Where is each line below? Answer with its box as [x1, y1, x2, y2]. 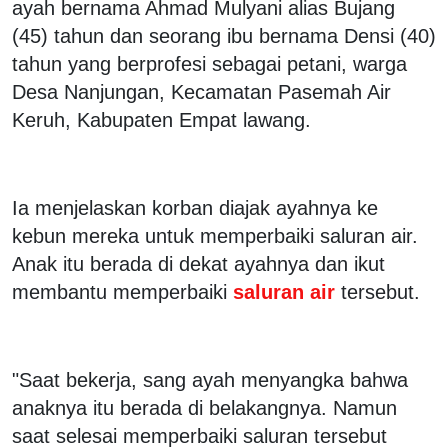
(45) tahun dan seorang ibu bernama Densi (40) [12, 24, 436, 47]
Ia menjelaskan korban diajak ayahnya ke [12, 196, 378, 219]
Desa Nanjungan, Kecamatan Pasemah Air [12, 80, 391, 103]
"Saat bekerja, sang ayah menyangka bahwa [12, 368, 408, 391]
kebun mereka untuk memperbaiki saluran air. [12, 224, 418, 247]
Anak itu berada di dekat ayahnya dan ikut [12, 252, 385, 275]
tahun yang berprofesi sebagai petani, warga [12, 52, 407, 75]
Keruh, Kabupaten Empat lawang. [12, 108, 311, 131]
